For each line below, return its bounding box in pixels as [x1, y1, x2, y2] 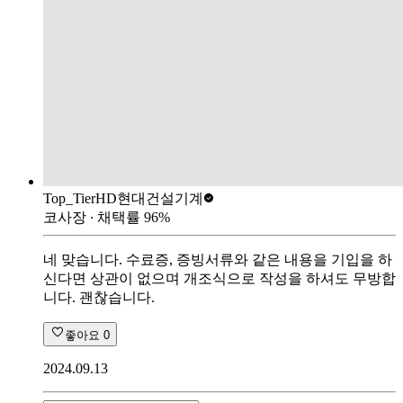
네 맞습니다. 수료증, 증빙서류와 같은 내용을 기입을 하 [43, 251, 392, 267]
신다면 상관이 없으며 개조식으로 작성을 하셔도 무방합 [43, 270, 396, 286]
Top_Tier [43, 190, 95, 206]
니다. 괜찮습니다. [43, 289, 155, 305]
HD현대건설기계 [95, 190, 203, 206]
